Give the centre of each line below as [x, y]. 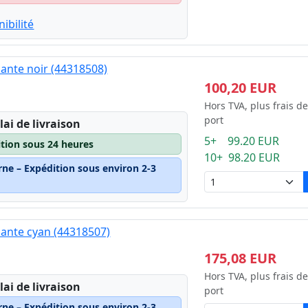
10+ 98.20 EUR [242, 157]
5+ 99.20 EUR [241, 141]
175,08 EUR [240, 258]
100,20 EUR [240, 88]
